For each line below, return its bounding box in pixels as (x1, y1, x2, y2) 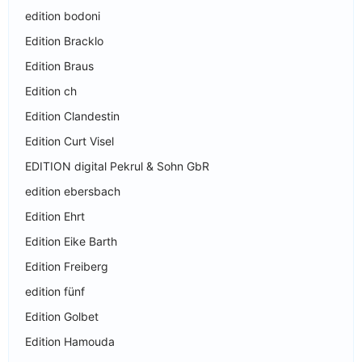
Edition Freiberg (25, 259, 108, 273)
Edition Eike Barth (25, 234, 117, 248)
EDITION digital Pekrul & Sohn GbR (25, 158, 209, 173)
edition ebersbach (25, 183, 120, 198)
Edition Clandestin (25, 108, 120, 123)
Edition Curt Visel (25, 133, 114, 148)
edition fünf (25, 284, 85, 298)
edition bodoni (25, 8, 100, 23)
